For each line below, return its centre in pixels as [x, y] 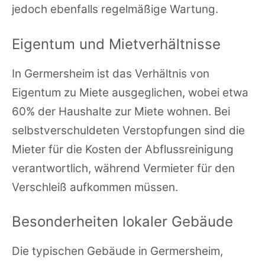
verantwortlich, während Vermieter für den [123, 168]
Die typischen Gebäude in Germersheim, [117, 251]
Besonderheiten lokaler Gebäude [122, 222]
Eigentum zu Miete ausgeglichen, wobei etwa [130, 92]
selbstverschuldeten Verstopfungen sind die [128, 130]
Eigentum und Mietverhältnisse [116, 44]
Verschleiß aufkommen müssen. [95, 187]
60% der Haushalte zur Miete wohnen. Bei [121, 111]
